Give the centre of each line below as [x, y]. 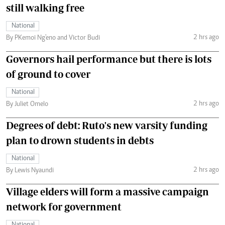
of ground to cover [48, 74]
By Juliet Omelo [27, 105]
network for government [64, 207]
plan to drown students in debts [80, 141]
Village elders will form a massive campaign [107, 192]
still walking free [45, 8]
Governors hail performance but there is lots [109, 59]
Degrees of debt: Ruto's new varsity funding [107, 126]
